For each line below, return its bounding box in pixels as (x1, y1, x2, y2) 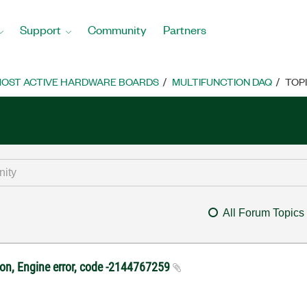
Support (20, 21, 61, 37)
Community (88, 21, 147, 37)
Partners (163, 21, 206, 37)
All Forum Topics (222, 207, 304, 219)
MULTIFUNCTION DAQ (172, 75, 272, 88)
